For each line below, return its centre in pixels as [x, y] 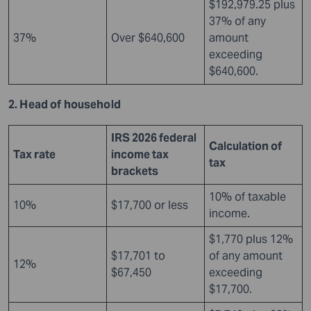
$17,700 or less [150, 205]
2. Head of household [65, 104]
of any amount [246, 255]
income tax [140, 154]
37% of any [237, 21]
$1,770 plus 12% [251, 239]
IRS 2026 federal [154, 137]
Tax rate [34, 154]
